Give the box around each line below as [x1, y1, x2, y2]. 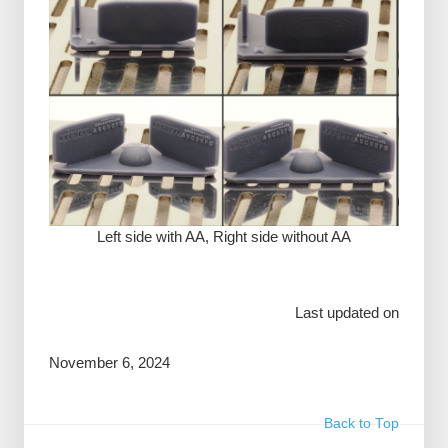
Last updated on [295, 304, 400, 322]
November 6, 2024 [48, 353, 170, 371]
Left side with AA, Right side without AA [97, 228, 351, 246]
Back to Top [324, 415, 400, 431]
